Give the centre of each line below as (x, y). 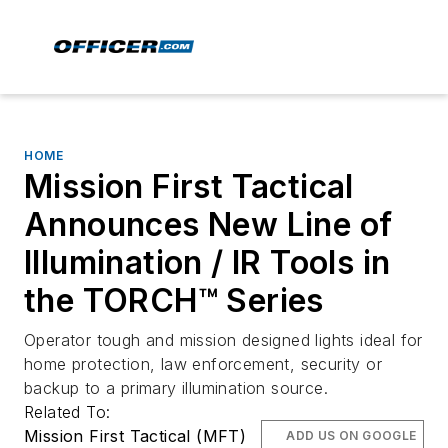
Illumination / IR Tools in (207, 262)
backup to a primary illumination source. (176, 388)
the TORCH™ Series (174, 300)
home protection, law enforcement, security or (203, 364)
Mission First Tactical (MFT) (135, 436)
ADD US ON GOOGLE (351, 435)
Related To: (70, 412)
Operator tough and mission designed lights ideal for (223, 340)
